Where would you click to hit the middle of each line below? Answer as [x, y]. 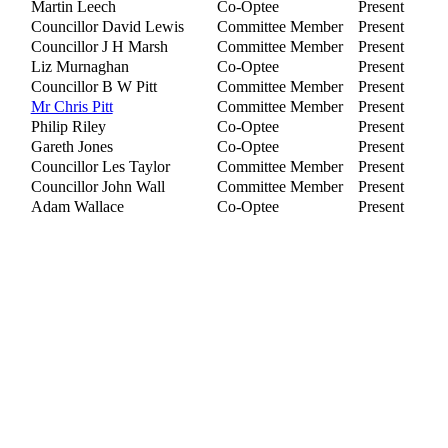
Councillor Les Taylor [100, 167]
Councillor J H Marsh [99, 47]
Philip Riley [68, 127]
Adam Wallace [77, 207]
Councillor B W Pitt [93, 87]
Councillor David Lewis [107, 27]
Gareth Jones [71, 147]
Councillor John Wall [97, 187]
